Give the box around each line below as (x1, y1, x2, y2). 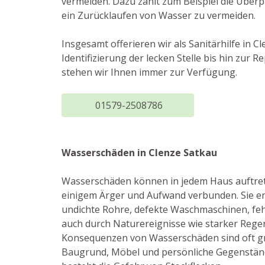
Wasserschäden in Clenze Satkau (62, 146, 217, 159)
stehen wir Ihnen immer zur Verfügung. (62, 66, 237, 79)
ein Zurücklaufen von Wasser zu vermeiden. (62, 9, 256, 22)
